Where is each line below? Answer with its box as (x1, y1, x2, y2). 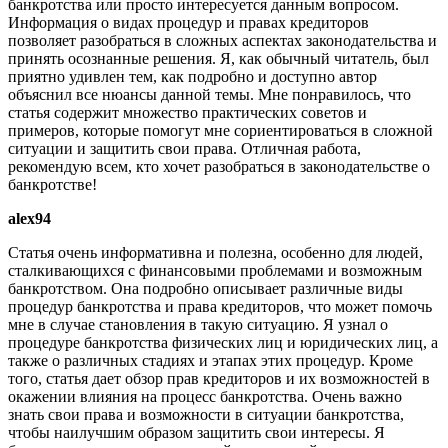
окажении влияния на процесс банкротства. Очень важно (8, 388, 402, 406)
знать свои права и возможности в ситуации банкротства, (8, 406, 404, 424)
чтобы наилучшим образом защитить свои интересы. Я (8, 424, 385, 442)
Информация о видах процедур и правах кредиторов (8, 14, 369, 32)
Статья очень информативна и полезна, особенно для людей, (8, 244, 423, 262)
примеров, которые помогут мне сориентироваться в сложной (8, 122, 433, 140)
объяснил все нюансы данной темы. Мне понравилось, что (8, 86, 411, 104)
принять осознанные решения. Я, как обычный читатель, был (8, 50, 429, 68)
